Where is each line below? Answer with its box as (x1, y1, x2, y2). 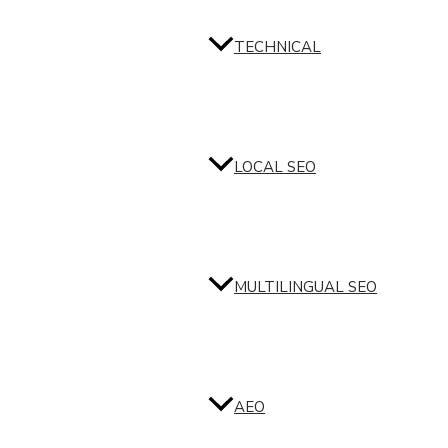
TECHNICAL (234, 37, 321, 58)
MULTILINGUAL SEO (234, 277, 377, 298)
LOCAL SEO (234, 157, 316, 178)
